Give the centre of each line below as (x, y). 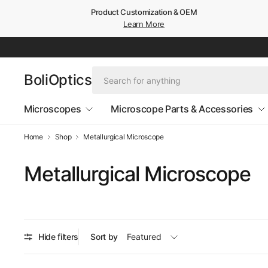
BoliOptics (58, 80)
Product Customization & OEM (144, 12)
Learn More (144, 24)
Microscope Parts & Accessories (182, 109)
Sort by (104, 237)
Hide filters (59, 237)
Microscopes (53, 109)
